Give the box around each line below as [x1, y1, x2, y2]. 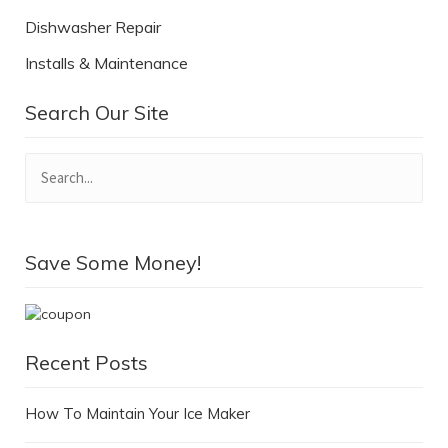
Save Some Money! [25, 249, 201, 275]
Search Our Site [25, 99, 169, 125]
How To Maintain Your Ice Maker [25, 404, 250, 424]
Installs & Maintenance [25, 52, 188, 73]
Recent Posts [25, 350, 148, 376]
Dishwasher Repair [25, 16, 161, 37]
